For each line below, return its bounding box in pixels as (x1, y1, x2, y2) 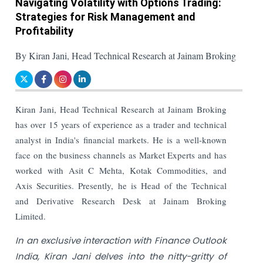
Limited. (15, 210, 46, 222)
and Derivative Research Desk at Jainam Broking (15, 194, 227, 207)
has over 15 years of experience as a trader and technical (15, 118, 227, 130)
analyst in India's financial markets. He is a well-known (15, 133, 227, 146)
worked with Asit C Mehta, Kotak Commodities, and (15, 164, 227, 176)
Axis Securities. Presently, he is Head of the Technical (15, 179, 227, 191)
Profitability (15, 24, 74, 37)
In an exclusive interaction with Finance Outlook (15, 234, 227, 247)
